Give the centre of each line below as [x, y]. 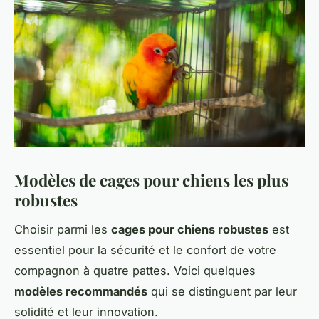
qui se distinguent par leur [222, 291]
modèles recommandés [81, 291]
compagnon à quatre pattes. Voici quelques [135, 270]
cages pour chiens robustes [190, 229]
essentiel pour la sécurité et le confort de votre [145, 250]
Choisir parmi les [63, 229]
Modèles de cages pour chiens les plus [151, 180]
